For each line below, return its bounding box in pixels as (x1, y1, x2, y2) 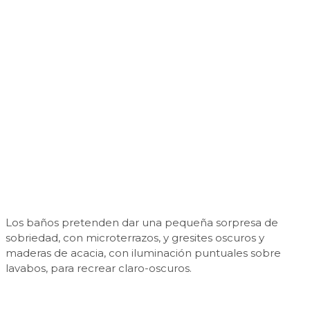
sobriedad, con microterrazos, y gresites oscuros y (6, 230, 264, 244)
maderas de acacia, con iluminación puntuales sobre (6, 246, 281, 259)
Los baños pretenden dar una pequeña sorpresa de (6, 215, 278, 229)
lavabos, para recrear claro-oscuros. (6, 261, 192, 275)
